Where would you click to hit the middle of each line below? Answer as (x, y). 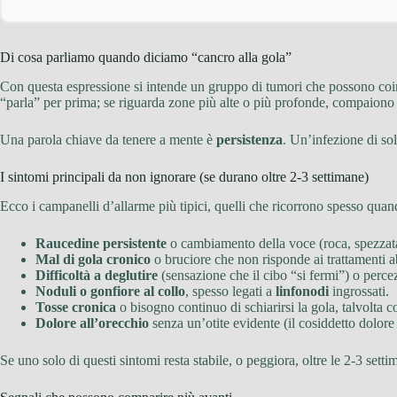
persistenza (249, 139)
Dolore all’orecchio (92, 323)
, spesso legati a (230, 291)
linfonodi (302, 291)
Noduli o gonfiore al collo (110, 291)
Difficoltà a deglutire (97, 275)
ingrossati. (359, 291)
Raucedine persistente (101, 243)
